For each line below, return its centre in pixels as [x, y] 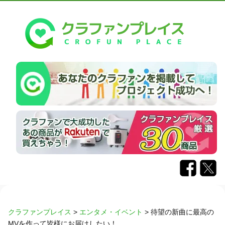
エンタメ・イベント [111, 212]
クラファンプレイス [40, 212]
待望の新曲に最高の [182, 212]
